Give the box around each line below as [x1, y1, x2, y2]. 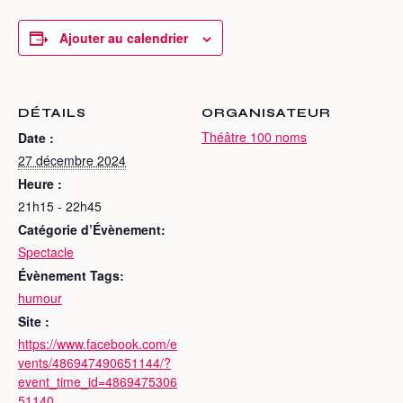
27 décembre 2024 [18, 151, 126, 169]
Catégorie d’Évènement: [18, 220, 166, 238]
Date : [18, 129, 54, 147]
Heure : [18, 175, 62, 193]
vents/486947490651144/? [18, 354, 171, 372]
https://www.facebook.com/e [18, 335, 177, 353]
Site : [18, 312, 49, 330]
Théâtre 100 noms [201, 128, 307, 146]
